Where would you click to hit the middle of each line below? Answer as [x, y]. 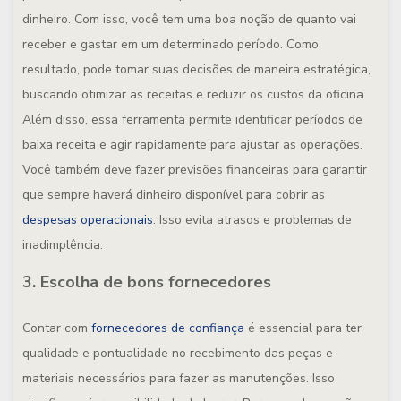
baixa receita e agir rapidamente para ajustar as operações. [192, 145]
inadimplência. [63, 245]
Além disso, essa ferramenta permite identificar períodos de [192, 119]
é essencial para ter [303, 328]
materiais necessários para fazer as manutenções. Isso [179, 378]
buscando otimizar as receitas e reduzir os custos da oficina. [194, 94]
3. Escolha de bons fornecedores [147, 282]
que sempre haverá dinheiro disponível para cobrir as [174, 195]
